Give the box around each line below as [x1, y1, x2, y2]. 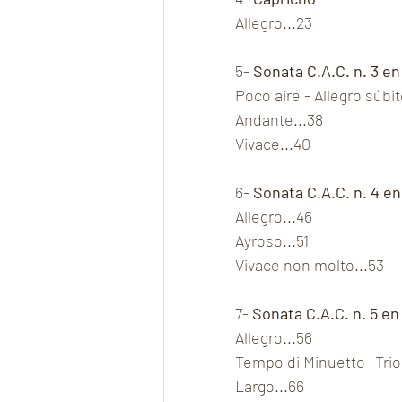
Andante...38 [235, 109, 323, 130]
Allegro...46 [235, 206, 312, 227]
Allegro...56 [235, 328, 312, 348]
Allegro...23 [235, 13, 312, 33]
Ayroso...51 [235, 231, 309, 251]
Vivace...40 [235, 134, 310, 154]
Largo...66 [235, 376, 304, 397]
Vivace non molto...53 [235, 255, 384, 275]
